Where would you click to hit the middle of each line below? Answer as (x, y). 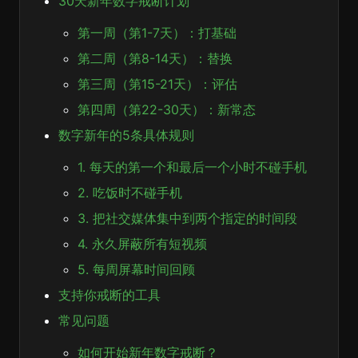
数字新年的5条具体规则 (126, 135)
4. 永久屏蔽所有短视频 (142, 244)
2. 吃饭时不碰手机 (130, 193)
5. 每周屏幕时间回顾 (136, 269)
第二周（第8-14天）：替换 (155, 58)
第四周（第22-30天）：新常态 (167, 109)
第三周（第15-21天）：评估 (157, 84)
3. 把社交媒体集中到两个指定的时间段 (187, 218)
